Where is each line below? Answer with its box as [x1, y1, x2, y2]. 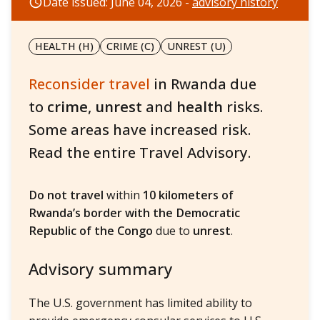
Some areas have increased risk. [29, 119, 251, 140]
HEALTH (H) [35, 39, 94, 54]
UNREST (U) [167, 39, 226, 54]
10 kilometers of [143, 187, 234, 204]
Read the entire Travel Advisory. [29, 142, 251, 163]
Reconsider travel [29, 74, 154, 94]
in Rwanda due [154, 74, 256, 94]
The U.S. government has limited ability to [29, 295, 252, 311]
